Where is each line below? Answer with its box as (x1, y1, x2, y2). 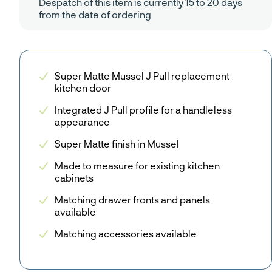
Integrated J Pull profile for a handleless (55, 104, 232, 116)
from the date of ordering (39, 8, 151, 21)
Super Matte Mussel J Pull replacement (55, 70, 229, 82)
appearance (55, 116, 110, 128)
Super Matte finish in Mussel (55, 138, 179, 150)
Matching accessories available (55, 228, 197, 240)
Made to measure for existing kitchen (55, 160, 220, 172)
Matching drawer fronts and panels (55, 194, 210, 206)
